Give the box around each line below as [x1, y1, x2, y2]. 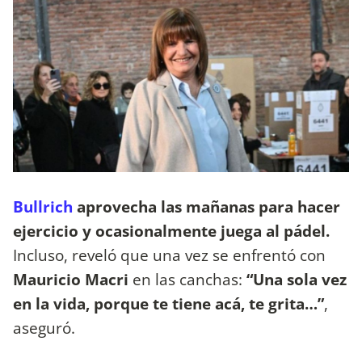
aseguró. [13, 316, 75, 339]
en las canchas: [133, 267, 242, 290]
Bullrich [13, 195, 73, 217]
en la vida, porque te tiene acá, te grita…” [13, 292, 324, 314]
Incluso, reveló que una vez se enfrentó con [13, 243, 326, 266]
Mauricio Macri [13, 267, 133, 290]
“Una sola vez [242, 267, 347, 290]
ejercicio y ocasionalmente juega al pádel [13, 219, 326, 242]
